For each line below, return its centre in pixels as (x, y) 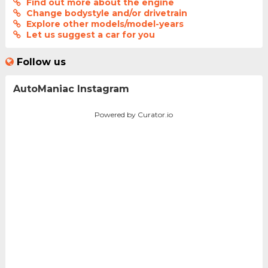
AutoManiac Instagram (71, 89)
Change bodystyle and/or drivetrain (106, 13)
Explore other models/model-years (105, 24)
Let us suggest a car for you (90, 35)
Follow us (41, 62)
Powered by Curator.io (134, 114)
